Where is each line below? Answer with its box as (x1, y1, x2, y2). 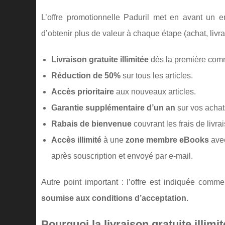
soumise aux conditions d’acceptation (41, 194, 186, 202)
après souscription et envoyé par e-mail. (51, 152, 193, 160)
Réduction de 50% (51, 71, 121, 80)
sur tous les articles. (121, 71, 193, 80)
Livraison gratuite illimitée (51, 55, 149, 64)
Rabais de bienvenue (51, 120, 132, 128)
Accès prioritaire (51, 87, 114, 96)
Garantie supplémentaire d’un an (51, 103, 175, 112)
